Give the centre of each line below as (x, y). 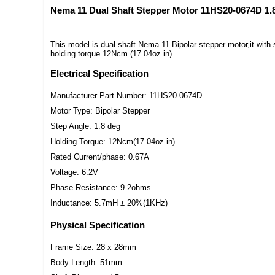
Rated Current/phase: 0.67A (100, 157)
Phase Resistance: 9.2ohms (101, 187)
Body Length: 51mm (86, 263)
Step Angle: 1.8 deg (85, 126)
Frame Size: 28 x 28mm (93, 247)
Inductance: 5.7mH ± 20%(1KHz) (109, 203)
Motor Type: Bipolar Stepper (100, 110)
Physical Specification (98, 225)
